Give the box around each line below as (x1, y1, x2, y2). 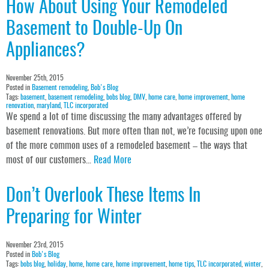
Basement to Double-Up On (6, 20, 183, 39)
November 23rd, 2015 (6, 241, 64, 249)
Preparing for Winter (6, 209, 142, 228)
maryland (37, 102, 61, 110)
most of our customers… (6, 156, 94, 166)
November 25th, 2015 (6, 74, 64, 82)
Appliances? (6, 42, 85, 61)
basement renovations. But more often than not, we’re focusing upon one (6, 127, 262, 137)
